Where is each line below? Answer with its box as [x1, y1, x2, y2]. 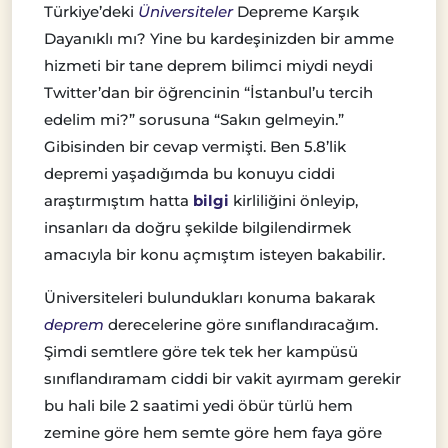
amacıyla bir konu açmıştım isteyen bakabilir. [44, 245, 385, 265]
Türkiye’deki [44, 2, 138, 22]
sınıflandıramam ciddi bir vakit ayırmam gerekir [44, 369, 401, 389]
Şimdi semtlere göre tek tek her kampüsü [44, 342, 358, 362]
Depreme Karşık [237, 2, 359, 22]
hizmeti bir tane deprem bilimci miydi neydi [44, 56, 373, 76]
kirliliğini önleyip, [229, 191, 358, 211]
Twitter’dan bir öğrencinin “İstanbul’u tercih [44, 83, 373, 103]
